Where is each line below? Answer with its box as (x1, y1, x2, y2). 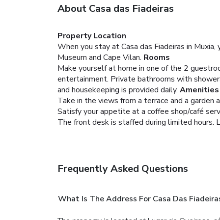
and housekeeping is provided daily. (57, 84, 178, 95)
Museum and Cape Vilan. (57, 52, 141, 63)
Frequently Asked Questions (57, 162, 188, 175)
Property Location (57, 30, 126, 41)
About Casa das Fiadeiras (57, 1, 174, 15)
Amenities (180, 84, 219, 95)
